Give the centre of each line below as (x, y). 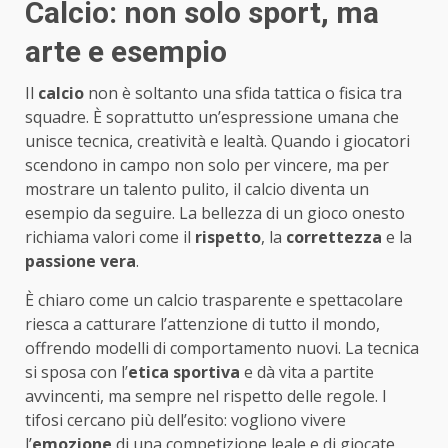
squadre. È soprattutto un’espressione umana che (212, 116)
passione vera (80, 260)
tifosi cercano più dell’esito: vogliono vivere (185, 419)
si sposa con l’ (76, 371)
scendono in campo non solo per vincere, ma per (207, 164)
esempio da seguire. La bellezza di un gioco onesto (215, 212)
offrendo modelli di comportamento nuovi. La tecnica (222, 347)
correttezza (334, 236)
